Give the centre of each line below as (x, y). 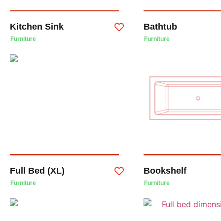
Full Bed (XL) (37, 170)
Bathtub (160, 27)
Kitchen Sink (37, 27)
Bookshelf (165, 170)
